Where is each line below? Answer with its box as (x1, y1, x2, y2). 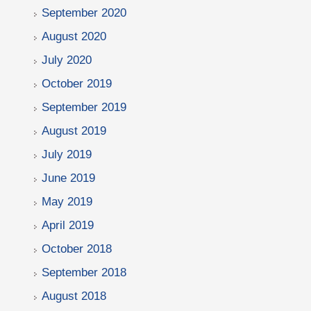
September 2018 (42, 266, 126, 279)
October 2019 (42, 77, 112, 90)
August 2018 (42, 289, 106, 303)
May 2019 (42, 195, 92, 208)
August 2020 (42, 30, 106, 43)
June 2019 (42, 171, 95, 185)
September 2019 (42, 101, 126, 114)
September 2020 (42, 6, 126, 19)
